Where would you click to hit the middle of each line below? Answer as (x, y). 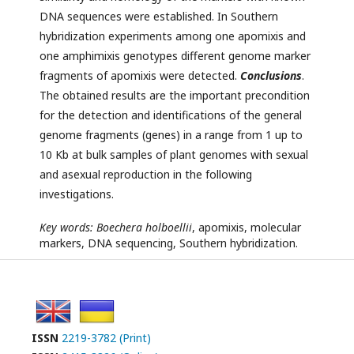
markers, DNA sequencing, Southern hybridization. (169, 243)
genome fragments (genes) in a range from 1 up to (171, 135)
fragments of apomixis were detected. (140, 76)
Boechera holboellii (144, 228)
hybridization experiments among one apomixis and (173, 36)
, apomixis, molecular (247, 228)
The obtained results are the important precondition (175, 96)
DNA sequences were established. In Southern (159, 17)
